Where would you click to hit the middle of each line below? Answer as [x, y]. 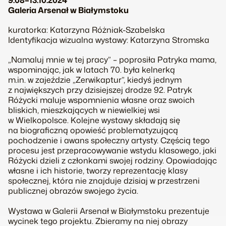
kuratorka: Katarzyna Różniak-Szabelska [87, 30]
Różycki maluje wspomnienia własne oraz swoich [101, 100]
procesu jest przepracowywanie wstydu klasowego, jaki [112, 151]
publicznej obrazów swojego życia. [73, 191]
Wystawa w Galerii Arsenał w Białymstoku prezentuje [109, 211]
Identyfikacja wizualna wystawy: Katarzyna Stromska [109, 40]
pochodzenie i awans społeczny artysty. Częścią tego [109, 140]
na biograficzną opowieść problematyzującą [93, 130]
